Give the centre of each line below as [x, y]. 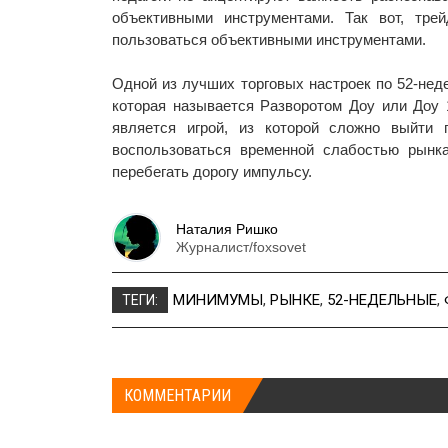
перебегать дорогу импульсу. [212, 172]
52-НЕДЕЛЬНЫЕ [382, 300]
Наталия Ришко [227, 228]
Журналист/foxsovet [241, 246]
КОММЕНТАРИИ [177, 396]
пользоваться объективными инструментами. [269, 40]
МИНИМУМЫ [218, 300]
